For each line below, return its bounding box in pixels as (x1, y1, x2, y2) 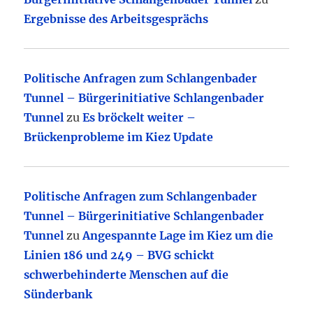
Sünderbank (24, 287, 93, 302)
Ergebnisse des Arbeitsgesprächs (24, 12, 209, 27)
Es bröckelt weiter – (82, 110, 196, 125)
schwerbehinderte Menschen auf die (24, 268, 229, 282)
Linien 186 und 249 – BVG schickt (24, 248, 215, 263)
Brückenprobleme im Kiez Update (24, 130, 214, 145)
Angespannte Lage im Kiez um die (82, 228, 274, 243)
